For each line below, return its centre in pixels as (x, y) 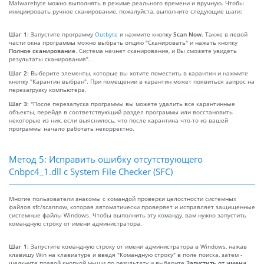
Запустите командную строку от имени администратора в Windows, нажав (139, 246)
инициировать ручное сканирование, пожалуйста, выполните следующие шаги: (126, 11)
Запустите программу (63, 34)
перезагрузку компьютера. (48, 89)
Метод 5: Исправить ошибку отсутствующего (106, 159)
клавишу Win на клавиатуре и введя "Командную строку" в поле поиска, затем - (126, 254)
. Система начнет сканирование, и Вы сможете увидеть (156, 50)
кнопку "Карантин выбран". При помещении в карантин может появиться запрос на (132, 81)
